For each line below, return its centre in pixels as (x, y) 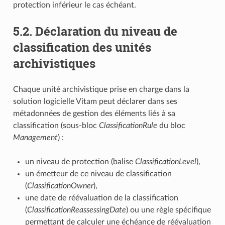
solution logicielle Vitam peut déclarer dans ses (95, 101)
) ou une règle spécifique (168, 210)
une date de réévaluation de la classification (101, 198)
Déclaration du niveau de (106, 31)
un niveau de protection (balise (80, 161)
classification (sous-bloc (56, 125)
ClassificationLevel (165, 161)
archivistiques (54, 63)
